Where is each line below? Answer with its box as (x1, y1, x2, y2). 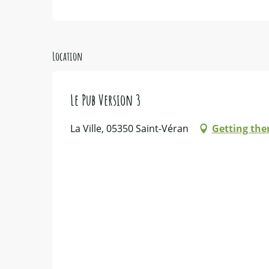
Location (52, 48, 83, 64)
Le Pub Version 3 (70, 89, 141, 109)
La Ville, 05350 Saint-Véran (70, 121, 189, 135)
